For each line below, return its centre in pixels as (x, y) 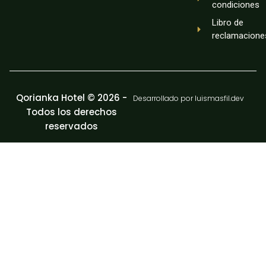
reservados (71, 126)
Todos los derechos (71, 112)
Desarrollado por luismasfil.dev (189, 98)
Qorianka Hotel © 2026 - (71, 98)
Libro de (227, 23)
